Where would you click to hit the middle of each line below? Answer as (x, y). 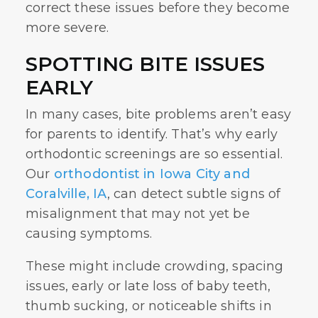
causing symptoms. (89, 234)
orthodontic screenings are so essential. (154, 154)
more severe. (67, 28)
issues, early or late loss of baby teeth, (148, 286)
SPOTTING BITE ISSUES (145, 64)
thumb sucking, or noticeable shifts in (149, 306)
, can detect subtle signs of (194, 194)
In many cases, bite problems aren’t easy (159, 114)
